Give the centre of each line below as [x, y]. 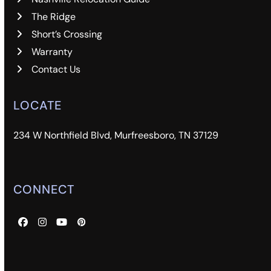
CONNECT [44, 190]
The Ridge [54, 17]
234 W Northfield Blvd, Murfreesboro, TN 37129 [116, 135]
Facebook [44, 226]
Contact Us [56, 70]
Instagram [64, 226]
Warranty [52, 52]
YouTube [80, 226]
